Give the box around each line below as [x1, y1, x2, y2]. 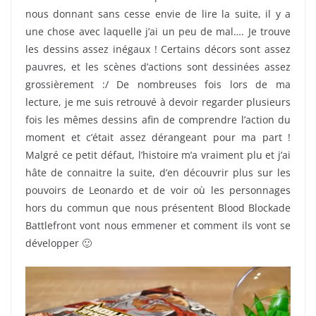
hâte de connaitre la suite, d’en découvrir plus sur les [25, 166, 291, 180]
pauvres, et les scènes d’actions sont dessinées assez [25, 60, 291, 74]
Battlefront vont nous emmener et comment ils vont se [25, 219, 291, 233]
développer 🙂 [25, 236, 92, 250]
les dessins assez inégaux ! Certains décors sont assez [25, 42, 291, 56]
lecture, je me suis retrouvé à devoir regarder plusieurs [25, 95, 291, 109]
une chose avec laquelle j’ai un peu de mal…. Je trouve [25, 25, 291, 39]
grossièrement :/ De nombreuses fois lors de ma [25, 78, 291, 92]
